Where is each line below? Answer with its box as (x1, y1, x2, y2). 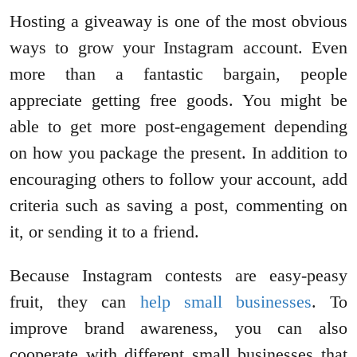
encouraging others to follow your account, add (10, 169, 347, 190)
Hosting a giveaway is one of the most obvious (10, 11, 347, 32)
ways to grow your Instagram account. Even (10, 37, 347, 58)
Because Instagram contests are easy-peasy (10, 265, 347, 286)
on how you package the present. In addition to (10, 143, 347, 163)
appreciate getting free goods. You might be (10, 90, 347, 111)
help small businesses (139, 292, 312, 312)
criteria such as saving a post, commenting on (10, 195, 347, 216)
